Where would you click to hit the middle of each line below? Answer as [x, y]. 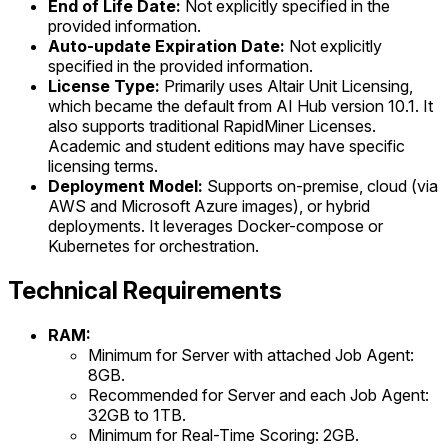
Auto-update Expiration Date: [166, 45]
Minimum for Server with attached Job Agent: [251, 354]
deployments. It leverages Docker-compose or [215, 225]
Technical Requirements [145, 290]
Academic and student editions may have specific [226, 145]
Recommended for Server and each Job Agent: [258, 394]
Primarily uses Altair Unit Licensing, [286, 85]
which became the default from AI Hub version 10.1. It [240, 105]
